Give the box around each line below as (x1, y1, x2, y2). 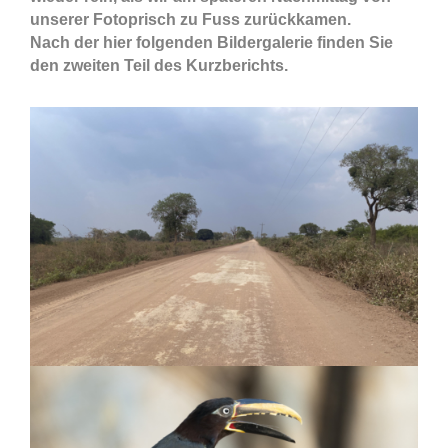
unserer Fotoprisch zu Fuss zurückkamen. (30, 11, 351, 28)
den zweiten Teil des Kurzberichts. (30, 57, 288, 74)
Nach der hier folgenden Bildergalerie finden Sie (30, 34, 393, 51)
